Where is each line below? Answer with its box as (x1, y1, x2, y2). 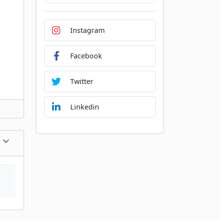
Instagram (70, 26, 105, 35)
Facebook (70, 51, 102, 61)
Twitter (70, 77, 93, 86)
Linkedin (70, 102, 99, 112)
